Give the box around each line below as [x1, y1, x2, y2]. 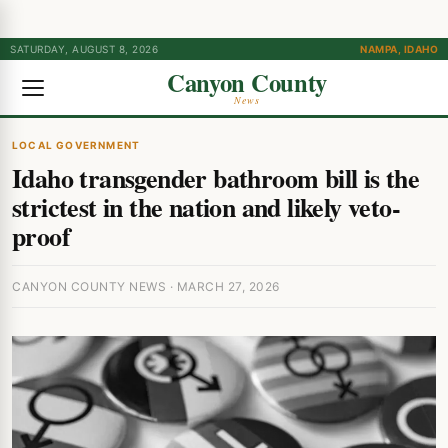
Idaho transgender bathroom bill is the [12, 159, 420, 197]
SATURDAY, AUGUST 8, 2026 [10, 43, 158, 55]
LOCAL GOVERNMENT [12, 139, 141, 151]
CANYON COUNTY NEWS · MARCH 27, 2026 [12, 279, 280, 294]
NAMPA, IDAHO [360, 43, 438, 55]
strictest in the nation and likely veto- [12, 188, 400, 226]
